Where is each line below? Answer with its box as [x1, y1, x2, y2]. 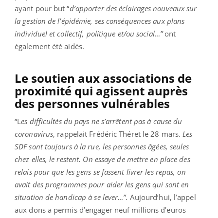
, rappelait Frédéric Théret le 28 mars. [53, 128, 183, 139]
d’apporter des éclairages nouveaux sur [69, 3, 197, 13]
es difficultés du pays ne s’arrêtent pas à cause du [21, 116, 182, 126]
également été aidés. [15, 41, 84, 51]
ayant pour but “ [15, 3, 70, 13]
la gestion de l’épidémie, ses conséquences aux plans [15, 16, 185, 26]
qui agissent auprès [74, 82, 188, 99]
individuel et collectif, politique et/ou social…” [15, 28, 163, 38]
